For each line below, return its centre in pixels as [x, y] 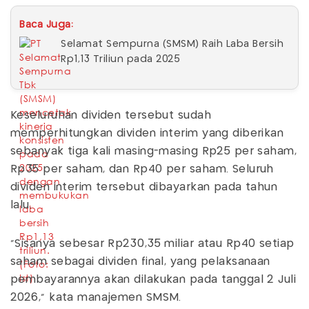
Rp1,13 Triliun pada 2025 [120, 60]
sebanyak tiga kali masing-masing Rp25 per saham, [154, 152]
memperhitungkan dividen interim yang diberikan [147, 134]
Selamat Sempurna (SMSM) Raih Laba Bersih [172, 44]
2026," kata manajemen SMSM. [96, 298]
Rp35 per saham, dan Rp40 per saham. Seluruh [142, 170]
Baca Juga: [46, 25]
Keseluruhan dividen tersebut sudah [111, 116]
